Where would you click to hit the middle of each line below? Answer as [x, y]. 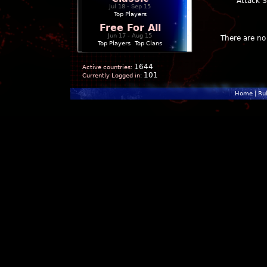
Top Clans [148, 43]
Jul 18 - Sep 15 [130, 6]
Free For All [130, 28]
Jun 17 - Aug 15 [130, 35]
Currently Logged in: [112, 75]
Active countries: [107, 67]
